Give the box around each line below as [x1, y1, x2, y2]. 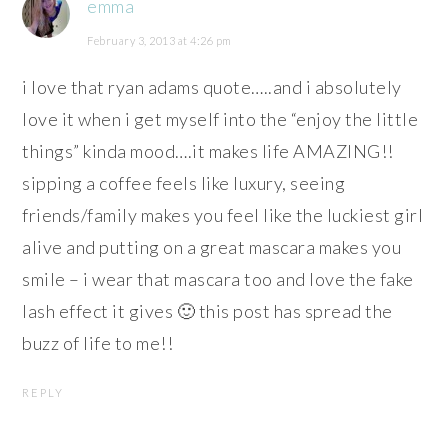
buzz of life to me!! [22, 332, 174, 355]
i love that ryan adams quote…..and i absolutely [22, 76, 402, 99]
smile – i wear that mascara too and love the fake [22, 268, 414, 291]
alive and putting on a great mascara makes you [22, 236, 402, 259]
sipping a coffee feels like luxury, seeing [22, 172, 346, 195]
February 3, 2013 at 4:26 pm [87, 34, 232, 48]
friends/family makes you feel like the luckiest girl [22, 204, 424, 227]
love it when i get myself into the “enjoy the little [22, 108, 419, 131]
